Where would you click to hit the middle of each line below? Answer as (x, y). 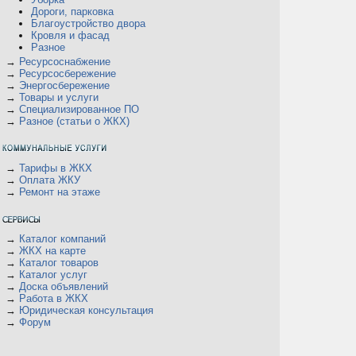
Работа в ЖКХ (54, 298)
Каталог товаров (59, 263)
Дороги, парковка (72, 12)
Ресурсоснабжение (65, 62)
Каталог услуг (53, 275)
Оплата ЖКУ (50, 180)
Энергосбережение (64, 85)
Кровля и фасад (70, 35)
